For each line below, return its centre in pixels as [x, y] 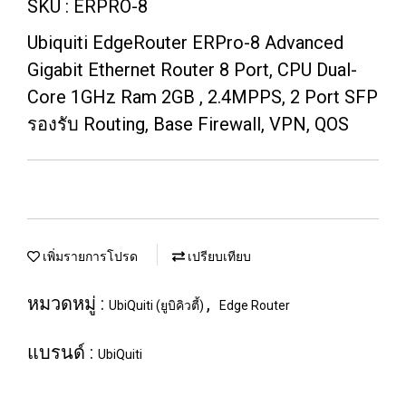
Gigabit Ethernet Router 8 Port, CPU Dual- [192, 70]
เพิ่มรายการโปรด [89, 256]
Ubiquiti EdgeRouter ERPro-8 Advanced [185, 43]
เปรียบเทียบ [218, 256]
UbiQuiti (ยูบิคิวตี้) [158, 305]
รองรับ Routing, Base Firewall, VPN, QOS [188, 124]
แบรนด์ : [63, 353]
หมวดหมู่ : [68, 304]
